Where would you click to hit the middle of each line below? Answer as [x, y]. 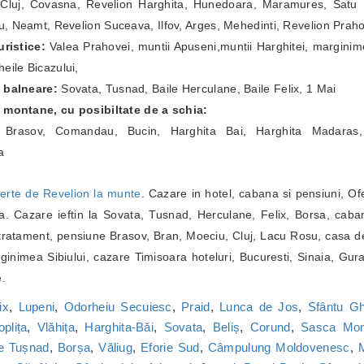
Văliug [116, 348]
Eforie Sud [170, 348]
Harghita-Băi [119, 327]
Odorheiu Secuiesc [118, 307]
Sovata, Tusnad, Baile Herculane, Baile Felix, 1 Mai [197, 89]
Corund [270, 327]
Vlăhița [56, 327]
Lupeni [37, 307]
